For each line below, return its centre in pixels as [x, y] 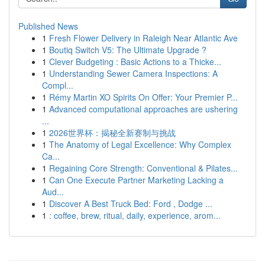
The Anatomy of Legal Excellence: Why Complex [140, 144]
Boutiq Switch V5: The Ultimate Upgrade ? [128, 50]
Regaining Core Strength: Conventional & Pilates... [143, 168]
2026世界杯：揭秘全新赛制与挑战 [112, 132]
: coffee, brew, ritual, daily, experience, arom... [135, 215]
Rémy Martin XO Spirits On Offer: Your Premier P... [143, 97]
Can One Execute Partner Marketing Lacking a [136, 180]
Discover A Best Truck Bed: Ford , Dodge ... [131, 203]
